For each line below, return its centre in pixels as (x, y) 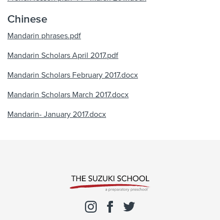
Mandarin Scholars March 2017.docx (68, 95)
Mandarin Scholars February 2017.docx (73, 75)
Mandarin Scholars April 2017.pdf (63, 55)
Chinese (27, 19)
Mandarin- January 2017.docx (57, 114)
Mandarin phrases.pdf (44, 36)
